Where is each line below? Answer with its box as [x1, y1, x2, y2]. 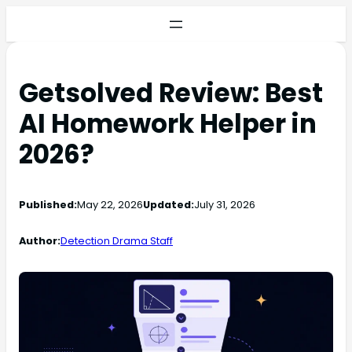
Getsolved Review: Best [19, 75, 323, 112]
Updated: [143, 197, 194, 213]
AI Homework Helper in [19, 106, 317, 142]
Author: [19, 233, 60, 248]
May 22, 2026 [77, 197, 143, 213]
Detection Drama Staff [60, 233, 173, 248]
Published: [19, 197, 77, 213]
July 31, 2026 [194, 197, 255, 213]
